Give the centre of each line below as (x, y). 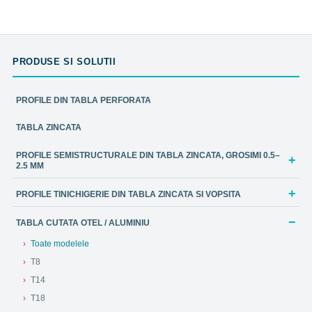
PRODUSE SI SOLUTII (64, 61)
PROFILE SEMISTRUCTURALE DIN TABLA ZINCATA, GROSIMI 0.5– (148, 155)
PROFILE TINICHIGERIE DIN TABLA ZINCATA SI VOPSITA (128, 194)
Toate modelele (60, 243)
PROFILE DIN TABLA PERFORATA (84, 100)
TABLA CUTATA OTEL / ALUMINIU (83, 222)
